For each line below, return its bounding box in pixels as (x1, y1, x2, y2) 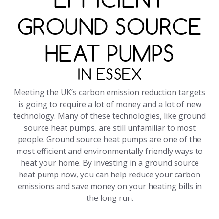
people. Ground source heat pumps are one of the (18, 134, 201, 145)
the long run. (86, 193, 133, 204)
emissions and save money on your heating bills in (17, 181, 202, 192)
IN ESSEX (77, 65, 142, 84)
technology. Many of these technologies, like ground (13, 110, 206, 122)
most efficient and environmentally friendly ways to (16, 146, 203, 157)
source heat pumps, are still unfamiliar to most (23, 122, 196, 133)
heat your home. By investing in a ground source (20, 157, 199, 169)
